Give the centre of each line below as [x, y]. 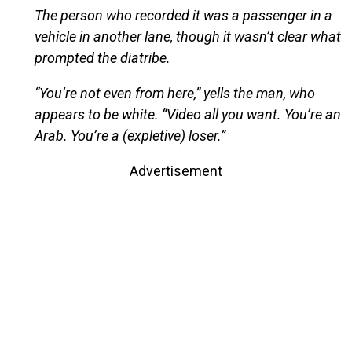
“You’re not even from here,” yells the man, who [174, 93]
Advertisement [176, 170]
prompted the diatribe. [102, 57]
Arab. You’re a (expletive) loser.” [130, 135]
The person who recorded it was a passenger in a [183, 15]
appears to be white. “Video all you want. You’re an [187, 114]
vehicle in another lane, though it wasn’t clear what [187, 36]
